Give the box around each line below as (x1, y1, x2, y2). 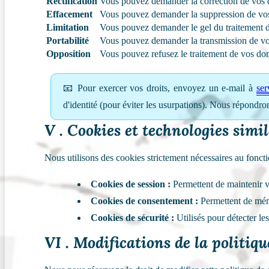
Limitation (46, 22, 89, 33)
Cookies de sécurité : (91, 213, 175, 223)
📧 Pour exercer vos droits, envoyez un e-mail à (63, 83, 256, 94)
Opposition (46, 49, 91, 59)
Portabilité (46, 35, 89, 46)
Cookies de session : (91, 179, 171, 190)
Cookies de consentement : (91, 196, 199, 207)
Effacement (46, 9, 93, 20)
